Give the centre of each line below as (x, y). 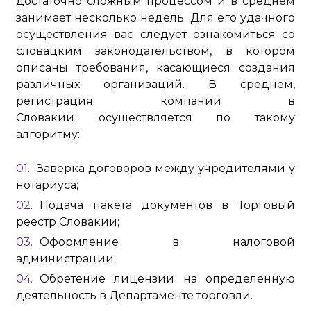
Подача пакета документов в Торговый (167, 205)
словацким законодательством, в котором (155, 51)
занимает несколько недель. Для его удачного (155, 18)
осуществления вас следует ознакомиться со (155, 34)
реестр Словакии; (67, 222)
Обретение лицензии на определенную (167, 279)
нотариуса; (47, 185)
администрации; (66, 259)
